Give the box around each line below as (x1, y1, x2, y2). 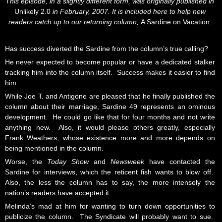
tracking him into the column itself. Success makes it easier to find (5, 68, 215, 77)
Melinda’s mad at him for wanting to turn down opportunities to (5, 202, 215, 211)
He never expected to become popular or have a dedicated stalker (5, 58, 215, 66)
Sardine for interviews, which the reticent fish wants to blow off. (5, 168, 215, 176)
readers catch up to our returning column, (8, 18, 141, 26)
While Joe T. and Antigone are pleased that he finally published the (5, 92, 215, 101)
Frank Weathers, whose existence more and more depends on (5, 134, 215, 142)
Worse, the (5, 158, 47, 166)
